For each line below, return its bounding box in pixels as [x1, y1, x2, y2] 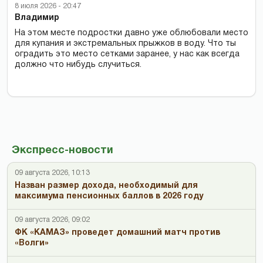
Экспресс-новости [12, 146, 113, 156]
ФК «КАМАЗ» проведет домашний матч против [15, 229, 220, 237]
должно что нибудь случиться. [15, 61, 141, 69]
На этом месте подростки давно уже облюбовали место [15, 29, 248, 38]
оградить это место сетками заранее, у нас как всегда [15, 50, 240, 59]
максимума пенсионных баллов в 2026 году [15, 193, 203, 201]
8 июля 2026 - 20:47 [15, 3, 81, 10]
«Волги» [15, 240, 49, 248]
